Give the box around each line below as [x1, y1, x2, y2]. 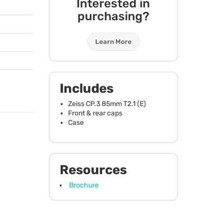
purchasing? [77, 9, 149, 23]
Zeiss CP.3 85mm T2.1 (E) [68, 99, 146, 108]
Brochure [69, 181, 99, 189]
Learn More [95, 37, 132, 45]
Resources [59, 162, 127, 178]
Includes [59, 80, 113, 96]
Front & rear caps [68, 109, 122, 117]
